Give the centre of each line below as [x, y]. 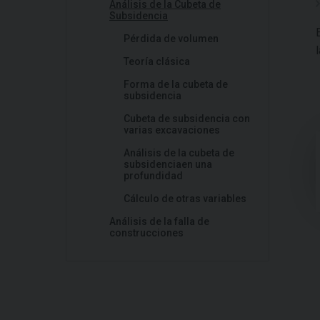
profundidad [153, 176]
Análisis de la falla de [159, 221]
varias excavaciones [172, 130]
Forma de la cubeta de [176, 84]
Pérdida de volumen [171, 39]
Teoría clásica [157, 61]
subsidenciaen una [168, 164]
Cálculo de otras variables [185, 199]
